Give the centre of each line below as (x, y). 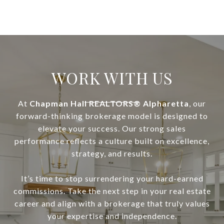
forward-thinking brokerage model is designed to (112, 116)
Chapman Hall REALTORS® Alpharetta (109, 103)
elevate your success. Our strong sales (112, 128)
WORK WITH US (112, 78)
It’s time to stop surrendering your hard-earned (112, 178)
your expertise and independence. (112, 216)
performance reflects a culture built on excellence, (112, 141)
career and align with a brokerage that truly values (112, 203)
